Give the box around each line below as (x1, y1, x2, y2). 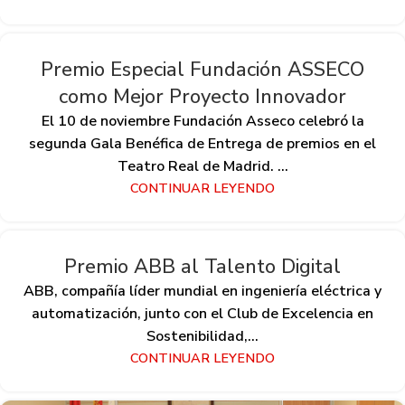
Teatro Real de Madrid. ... (117, 156, 288, 177)
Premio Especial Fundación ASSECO (41, 56, 364, 84)
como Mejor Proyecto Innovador (59, 83, 346, 111)
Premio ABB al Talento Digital (64, 253, 341, 281)
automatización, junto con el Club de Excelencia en (32, 304, 373, 325)
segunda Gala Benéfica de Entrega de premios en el (29, 134, 376, 155)
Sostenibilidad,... (146, 326, 259, 347)
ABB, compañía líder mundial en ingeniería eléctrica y (24, 281, 381, 302)
